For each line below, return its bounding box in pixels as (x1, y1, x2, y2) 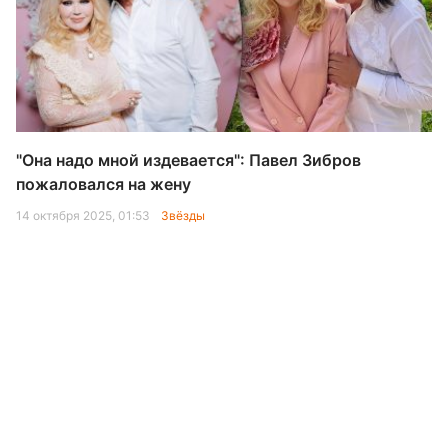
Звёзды (161, 208, 205, 223)
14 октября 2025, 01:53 (16, 208, 153, 223)
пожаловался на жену (16, 174, 191, 194)
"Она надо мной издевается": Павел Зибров (16, 150, 361, 170)
